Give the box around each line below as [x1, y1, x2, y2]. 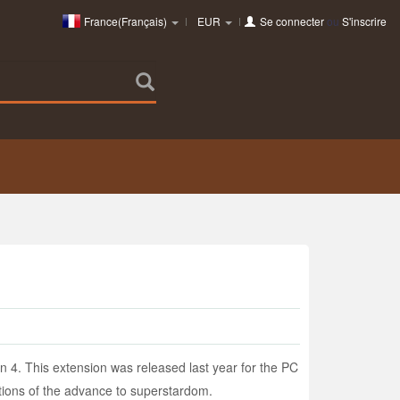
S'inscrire [342, 13, 387, 29]
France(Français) [84, 13, 167, 29]
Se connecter [260, 13, 324, 29]
